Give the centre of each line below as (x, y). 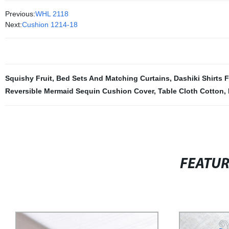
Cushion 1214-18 (50, 25)
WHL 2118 (52, 14)
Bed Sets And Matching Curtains (113, 78)
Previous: (20, 14)
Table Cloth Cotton (191, 91)
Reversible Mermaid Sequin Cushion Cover (79, 91)
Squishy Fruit (28, 78)
